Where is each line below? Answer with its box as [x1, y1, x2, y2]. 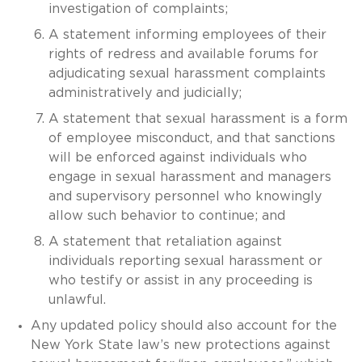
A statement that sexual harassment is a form [48, 112, 347, 125]
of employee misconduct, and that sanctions [48, 131, 335, 145]
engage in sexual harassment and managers [48, 170, 331, 183]
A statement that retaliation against [48, 234, 282, 248]
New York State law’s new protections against [30, 338, 330, 351]
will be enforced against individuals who [48, 150, 307, 164]
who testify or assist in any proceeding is [48, 273, 313, 287]
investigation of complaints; [48, 2, 228, 15]
